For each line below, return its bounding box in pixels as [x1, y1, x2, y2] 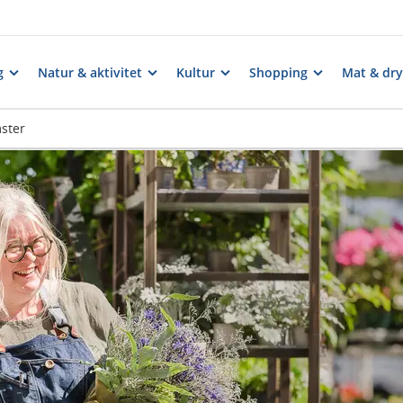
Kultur [176, 63, 215, 81]
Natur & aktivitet [38, 63, 142, 81]
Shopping [249, 63, 308, 81]
